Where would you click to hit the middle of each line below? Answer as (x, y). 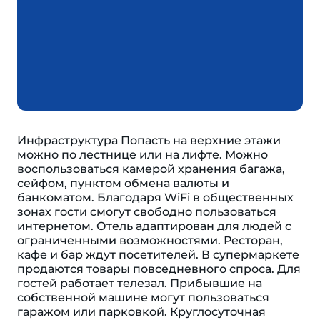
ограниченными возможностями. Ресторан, (150, 240)
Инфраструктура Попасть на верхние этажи (149, 140)
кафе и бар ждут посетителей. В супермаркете (158, 255)
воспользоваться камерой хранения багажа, (151, 169)
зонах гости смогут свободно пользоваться (147, 212)
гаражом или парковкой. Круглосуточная (141, 312)
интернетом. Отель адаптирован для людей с (154, 226)
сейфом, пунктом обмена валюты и (123, 183)
